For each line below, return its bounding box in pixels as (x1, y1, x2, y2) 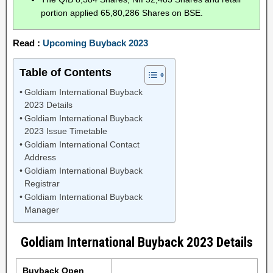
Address (24, 153, 56, 162)
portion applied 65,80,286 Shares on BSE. (41, 8, 203, 18)
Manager (24, 205, 59, 214)
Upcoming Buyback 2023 (43, 38, 148, 48)
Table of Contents (19, 66, 112, 79)
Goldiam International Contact (24, 140, 140, 149)
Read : (13, 38, 43, 48)
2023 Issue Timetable (24, 127, 107, 136)
